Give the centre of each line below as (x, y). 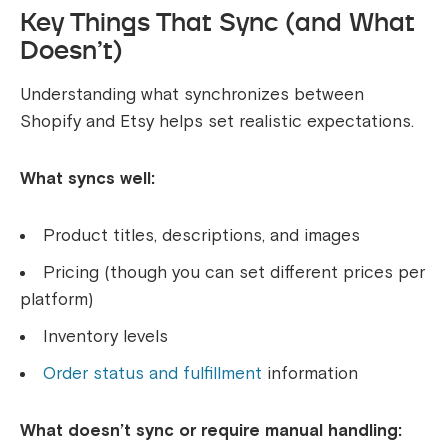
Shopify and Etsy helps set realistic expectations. (217, 122)
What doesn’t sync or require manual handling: (211, 431)
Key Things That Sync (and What (217, 22)
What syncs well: (87, 179)
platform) (56, 300)
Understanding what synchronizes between (192, 95)
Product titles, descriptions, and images (201, 236)
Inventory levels (105, 337)
